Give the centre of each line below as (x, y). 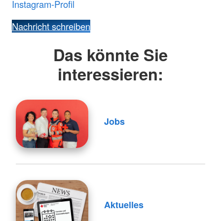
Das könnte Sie (110, 55)
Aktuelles (124, 205)
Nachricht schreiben (51, 26)
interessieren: (110, 74)
